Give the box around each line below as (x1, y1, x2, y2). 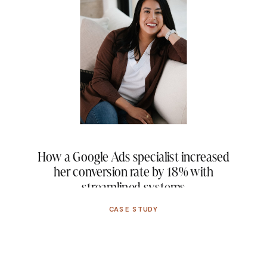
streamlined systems (82, 178, 185, 195)
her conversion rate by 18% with (53, 163, 214, 181)
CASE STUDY (108, 205, 159, 214)
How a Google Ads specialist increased (38, 148, 229, 166)
